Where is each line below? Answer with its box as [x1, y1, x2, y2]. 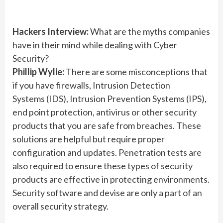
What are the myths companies [89, 26, 210, 37]
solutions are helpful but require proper [12, 133, 165, 144]
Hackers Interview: [12, 26, 89, 37]
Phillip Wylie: [12, 66, 66, 77]
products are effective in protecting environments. [12, 174, 210, 185]
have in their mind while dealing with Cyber [12, 39, 177, 50]
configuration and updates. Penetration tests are [12, 147, 202, 158]
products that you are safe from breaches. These [12, 120, 201, 131]
